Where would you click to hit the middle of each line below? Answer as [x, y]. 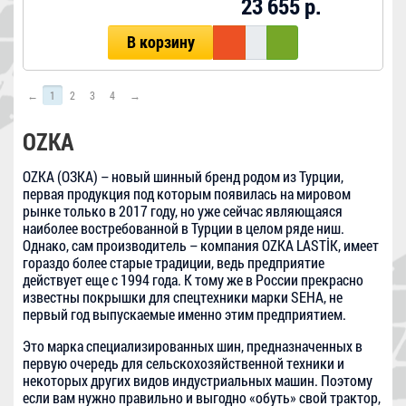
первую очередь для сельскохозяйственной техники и [184, 363]
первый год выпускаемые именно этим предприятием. [184, 314]
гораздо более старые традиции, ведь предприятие [174, 263]
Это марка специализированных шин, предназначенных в [193, 346]
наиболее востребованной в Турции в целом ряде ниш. [184, 228]
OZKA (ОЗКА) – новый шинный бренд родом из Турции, [183, 177]
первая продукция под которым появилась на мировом [187, 194]
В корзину [160, 43]
